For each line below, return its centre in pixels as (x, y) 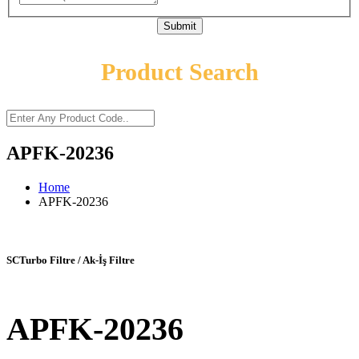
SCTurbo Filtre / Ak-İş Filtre (71, 260)
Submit (179, 26)
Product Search (179, 72)
